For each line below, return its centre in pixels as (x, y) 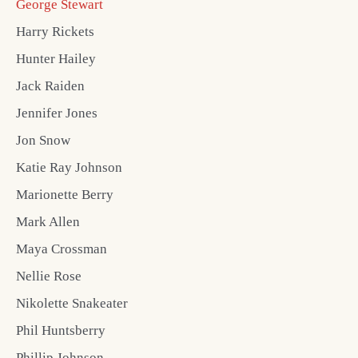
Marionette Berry (65, 194)
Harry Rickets (55, 31)
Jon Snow (43, 140)
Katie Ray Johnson (69, 167)
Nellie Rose (49, 276)
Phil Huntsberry (61, 330)
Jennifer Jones (57, 113)
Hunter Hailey (56, 58)
